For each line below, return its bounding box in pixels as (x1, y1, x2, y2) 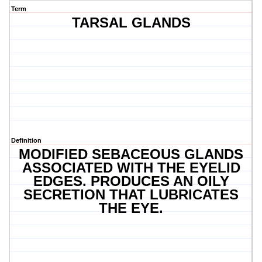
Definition (11, 137, 42, 144)
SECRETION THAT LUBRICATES (23, 187, 239, 203)
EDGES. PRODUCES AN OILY (33, 173, 229, 189)
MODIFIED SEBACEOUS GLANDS (19, 146, 244, 163)
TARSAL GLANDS (71, 15, 191, 31)
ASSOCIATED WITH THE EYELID (22, 160, 240, 176)
